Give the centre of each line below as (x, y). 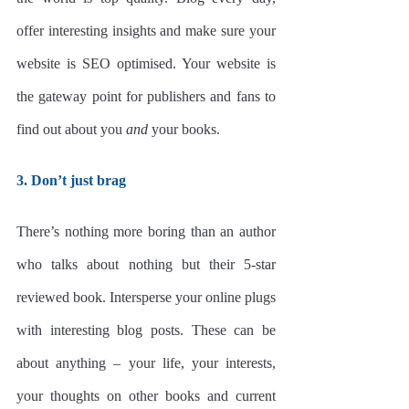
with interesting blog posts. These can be (146, 330)
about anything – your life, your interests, (146, 362)
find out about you (71, 129)
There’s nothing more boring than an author (146, 231)
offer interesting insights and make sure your (146, 30)
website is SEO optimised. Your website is (146, 63)
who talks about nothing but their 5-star (146, 264)
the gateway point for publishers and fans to (146, 96)
